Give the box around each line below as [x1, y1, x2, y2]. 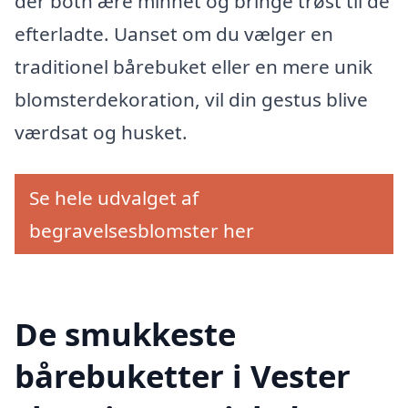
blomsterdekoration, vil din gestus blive [15, 87, 368, 113]
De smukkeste [15, 311, 236, 355]
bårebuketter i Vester [15, 353, 351, 397]
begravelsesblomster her [29, 217, 254, 243]
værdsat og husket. [15, 119, 188, 146]
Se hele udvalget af [29, 184, 199, 210]
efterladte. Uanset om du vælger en [15, 21, 333, 47]
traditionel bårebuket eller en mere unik [15, 54, 372, 80]
